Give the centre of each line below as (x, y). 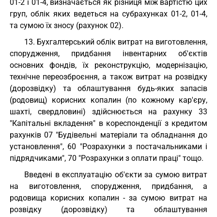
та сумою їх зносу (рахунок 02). (67, 25)
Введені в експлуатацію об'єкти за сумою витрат (116, 175)
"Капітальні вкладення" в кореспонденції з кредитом (108, 123)
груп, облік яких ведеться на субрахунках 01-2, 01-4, (108, 14)
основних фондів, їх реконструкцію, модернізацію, (108, 65)
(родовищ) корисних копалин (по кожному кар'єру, (108, 100)
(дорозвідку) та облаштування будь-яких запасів (108, 88)
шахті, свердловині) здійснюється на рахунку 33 (108, 112)
